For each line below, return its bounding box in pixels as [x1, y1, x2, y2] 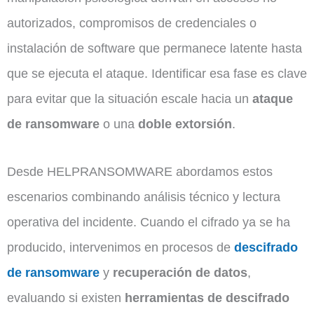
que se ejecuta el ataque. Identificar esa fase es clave [7, 66, 307, 81]
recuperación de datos [113, 265, 247, 280]
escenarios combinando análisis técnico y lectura [7, 189, 280, 205]
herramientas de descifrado [125, 290, 289, 306]
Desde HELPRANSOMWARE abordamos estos [7, 164, 273, 179]
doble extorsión [138, 116, 232, 132]
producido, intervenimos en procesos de [7, 240, 234, 255]
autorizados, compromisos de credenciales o [7, 15, 257, 31]
